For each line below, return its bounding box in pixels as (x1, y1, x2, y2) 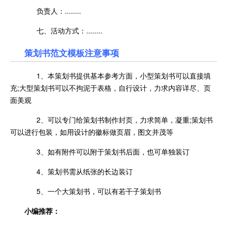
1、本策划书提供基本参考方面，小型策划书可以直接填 (24, 70, 211, 81)
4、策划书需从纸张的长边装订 (24, 166, 133, 177)
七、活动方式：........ (24, 25, 102, 36)
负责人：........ (24, 6, 81, 16)
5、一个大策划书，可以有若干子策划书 (24, 186, 161, 197)
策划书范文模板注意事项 (24, 47, 119, 59)
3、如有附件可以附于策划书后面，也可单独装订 (24, 146, 190, 157)
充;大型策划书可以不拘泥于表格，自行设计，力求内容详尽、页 (10, 83, 211, 93)
